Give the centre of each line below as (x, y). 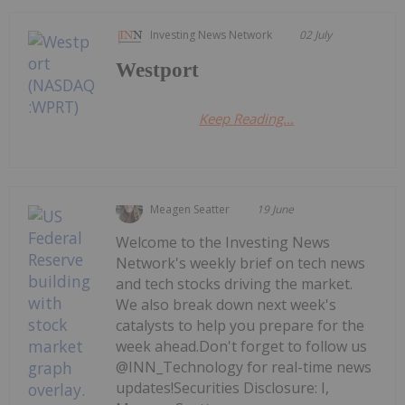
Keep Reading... (247, 119)
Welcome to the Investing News (223, 243)
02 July (316, 35)
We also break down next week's (226, 305)
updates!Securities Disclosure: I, (223, 388)
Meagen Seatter (190, 210)
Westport (158, 71)
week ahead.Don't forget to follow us (242, 347)
